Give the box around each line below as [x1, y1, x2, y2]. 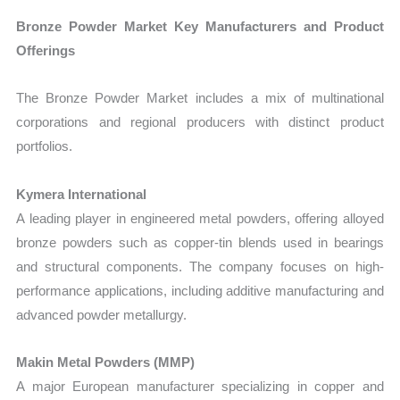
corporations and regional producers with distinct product [16, 114, 384, 130]
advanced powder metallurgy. [16, 306, 187, 322]
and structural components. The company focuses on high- [16, 258, 384, 274]
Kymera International [16, 186, 147, 202]
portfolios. [16, 138, 73, 154]
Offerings [16, 43, 76, 59]
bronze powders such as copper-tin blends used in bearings [16, 234, 384, 250]
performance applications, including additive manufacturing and [16, 282, 384, 298]
